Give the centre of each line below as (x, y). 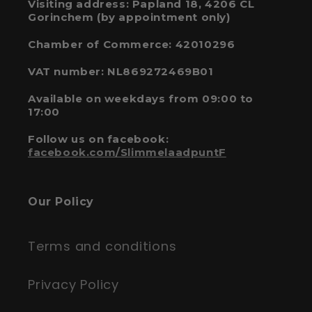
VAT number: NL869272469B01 (121, 72)
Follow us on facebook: (99, 139)
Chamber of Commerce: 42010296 (132, 45)
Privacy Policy (73, 285)
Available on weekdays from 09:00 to (141, 99)
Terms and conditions (102, 247)
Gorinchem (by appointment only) (129, 17)
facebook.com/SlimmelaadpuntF (127, 153)
